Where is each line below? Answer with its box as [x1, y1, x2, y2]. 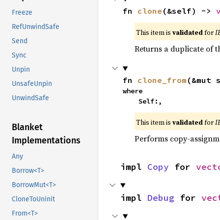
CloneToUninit [12, 195, 55, 204]
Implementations [12, 135, 81, 146]
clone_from [137, 75, 187, 85]
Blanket [12, 122, 43, 133]
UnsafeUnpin [12, 80, 52, 88]
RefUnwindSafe [12, 23, 59, 31]
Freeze [12, 8, 32, 17]
